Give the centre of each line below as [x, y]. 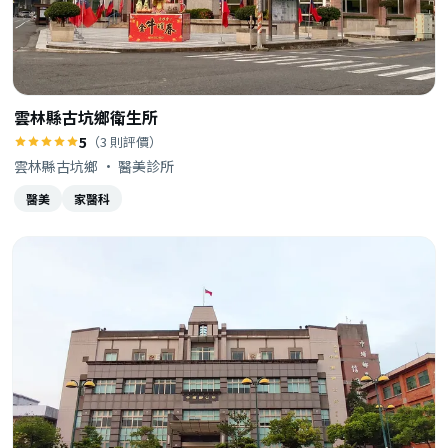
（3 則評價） [124, 141]
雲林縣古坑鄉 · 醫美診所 [94, 165]
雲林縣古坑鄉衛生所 [86, 116]
